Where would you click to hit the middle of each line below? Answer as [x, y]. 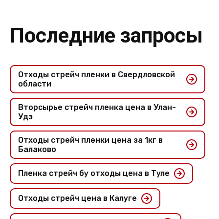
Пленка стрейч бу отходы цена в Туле [94, 173]
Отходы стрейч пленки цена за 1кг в [90, 140]
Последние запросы [106, 35]
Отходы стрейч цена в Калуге [77, 198]
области [35, 84]
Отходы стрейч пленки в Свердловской [97, 74]
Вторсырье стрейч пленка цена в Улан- [97, 107]
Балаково [37, 149]
